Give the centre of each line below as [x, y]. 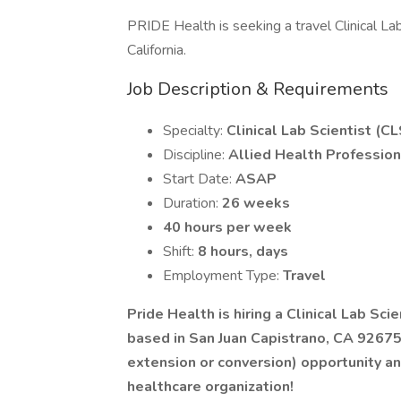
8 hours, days [243, 252]
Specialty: [195, 131]
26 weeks [256, 203]
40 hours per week [227, 227]
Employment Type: [223, 276]
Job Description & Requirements [258, 89]
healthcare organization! [210, 387]
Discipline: [196, 155]
